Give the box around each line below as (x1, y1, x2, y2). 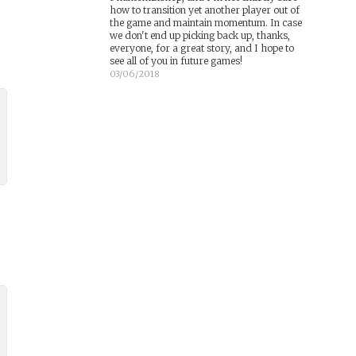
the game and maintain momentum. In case (109, 17, 302, 29)
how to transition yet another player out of (109, 4, 300, 16)
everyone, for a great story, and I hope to (109, 42, 294, 54)
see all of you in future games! (109, 55, 242, 67)
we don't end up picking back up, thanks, (109, 29, 290, 41)
